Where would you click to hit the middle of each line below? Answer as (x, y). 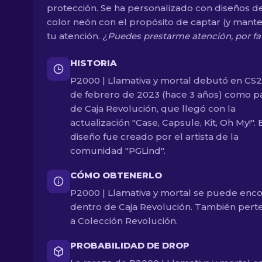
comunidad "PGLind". (118, 151)
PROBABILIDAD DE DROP (130, 245)
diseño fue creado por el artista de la (154, 137)
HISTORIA (94, 63)
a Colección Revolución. (124, 221)
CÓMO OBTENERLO (116, 175)
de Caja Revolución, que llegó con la (153, 108)
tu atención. (75, 36)
